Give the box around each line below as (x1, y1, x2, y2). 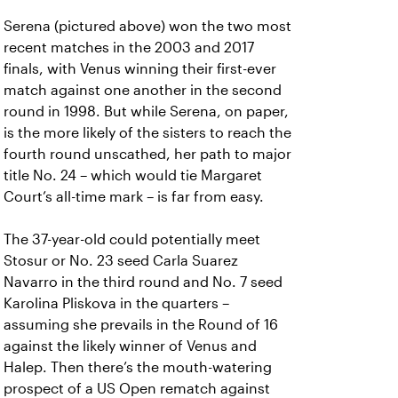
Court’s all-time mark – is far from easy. (4, 189, 264, 204)
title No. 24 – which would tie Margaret (4, 168, 262, 183)
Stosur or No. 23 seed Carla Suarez (4, 253, 238, 268)
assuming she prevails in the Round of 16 (4, 317, 278, 332)
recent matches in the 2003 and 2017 (4, 40, 254, 55)
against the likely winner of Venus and (4, 338, 257, 354)
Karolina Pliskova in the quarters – (4, 296, 229, 311)
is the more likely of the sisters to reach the (4, 125, 291, 140)
